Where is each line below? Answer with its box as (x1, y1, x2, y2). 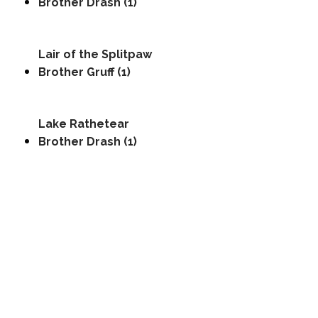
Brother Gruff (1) (38, 65, 131, 79)
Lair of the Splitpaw (38, 48, 152, 61)
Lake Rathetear (38, 117, 129, 131)
